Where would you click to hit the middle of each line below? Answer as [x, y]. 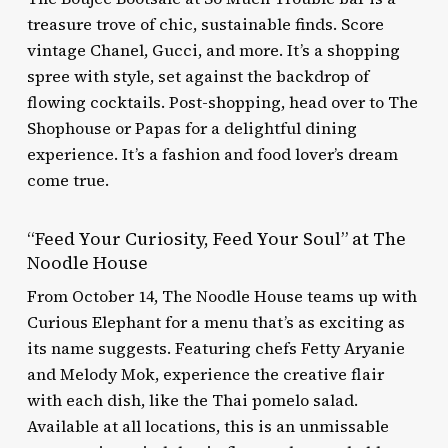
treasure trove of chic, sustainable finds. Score [205, 24]
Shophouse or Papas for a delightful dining [191, 128]
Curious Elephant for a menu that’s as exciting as [215, 322]
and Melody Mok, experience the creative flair [205, 374]
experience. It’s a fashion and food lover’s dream [212, 154]
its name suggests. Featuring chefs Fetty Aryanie [215, 348]
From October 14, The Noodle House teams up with [221, 296]
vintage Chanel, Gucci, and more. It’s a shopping [213, 50]
